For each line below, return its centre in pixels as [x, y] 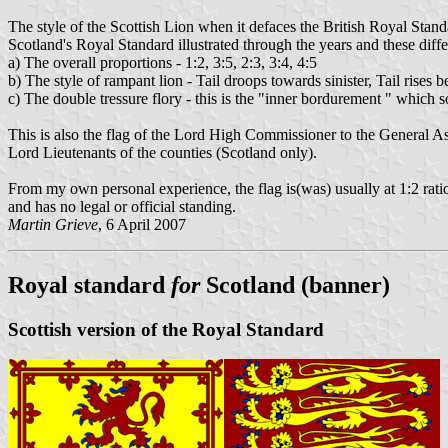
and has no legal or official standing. [122, 206]
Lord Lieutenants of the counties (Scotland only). [162, 152]
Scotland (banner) [298, 284]
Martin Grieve [53, 224]
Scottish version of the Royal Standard [166, 329]
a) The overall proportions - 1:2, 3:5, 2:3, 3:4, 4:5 [162, 62]
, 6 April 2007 [142, 224]
